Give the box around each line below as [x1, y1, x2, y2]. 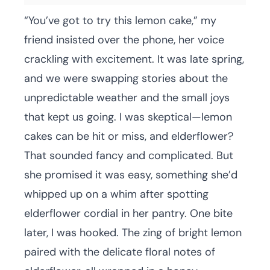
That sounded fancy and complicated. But [24, 148, 233, 163]
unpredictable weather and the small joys [24, 90, 230, 105]
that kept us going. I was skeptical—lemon [24, 110, 232, 124]
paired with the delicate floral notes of [24, 245, 215, 259]
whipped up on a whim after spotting [24, 187, 209, 201]
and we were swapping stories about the [24, 71, 228, 86]
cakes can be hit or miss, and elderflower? [24, 129, 233, 143]
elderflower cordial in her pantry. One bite [24, 206, 233, 221]
